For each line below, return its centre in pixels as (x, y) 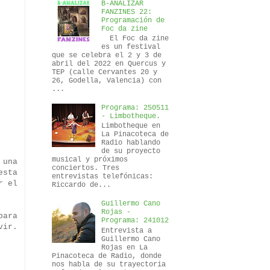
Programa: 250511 (135, 108)
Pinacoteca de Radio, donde (107, 256)
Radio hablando (130, 143)
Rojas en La (124, 247)
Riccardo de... (81, 185)
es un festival (130, 47)
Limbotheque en (130, 126)
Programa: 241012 (135, 221)
